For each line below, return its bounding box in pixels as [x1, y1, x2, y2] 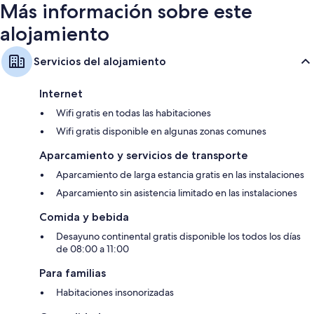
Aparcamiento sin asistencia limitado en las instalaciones [56, 186, 297, 199]
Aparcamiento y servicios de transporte [39, 148, 248, 162]
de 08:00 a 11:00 [56, 242, 129, 255]
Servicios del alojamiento [34, 54, 166, 68]
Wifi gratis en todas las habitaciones [56, 106, 211, 119]
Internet [39, 86, 83, 100]
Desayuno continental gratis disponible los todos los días [56, 229, 301, 243]
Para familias [39, 266, 106, 280]
